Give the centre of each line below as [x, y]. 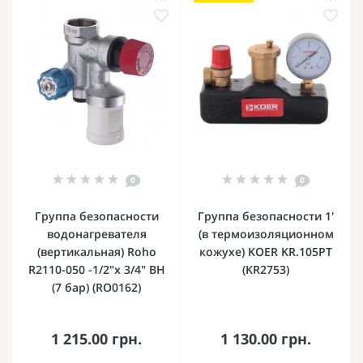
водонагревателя [96, 233]
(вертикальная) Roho [96, 251]
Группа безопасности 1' [266, 216]
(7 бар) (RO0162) [96, 287]
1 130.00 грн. [266, 338]
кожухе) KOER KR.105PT [266, 251]
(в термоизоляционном [266, 233]
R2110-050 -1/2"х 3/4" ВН [96, 269]
